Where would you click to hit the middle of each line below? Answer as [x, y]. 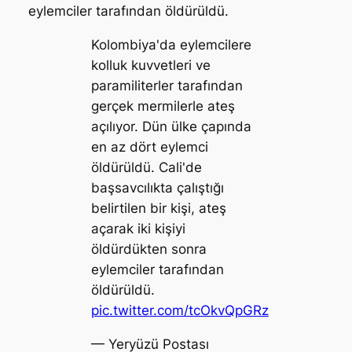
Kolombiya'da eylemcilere [171, 44]
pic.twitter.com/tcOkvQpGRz [180, 310]
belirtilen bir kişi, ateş [158, 208]
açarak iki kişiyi [138, 228]
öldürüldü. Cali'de [146, 167]
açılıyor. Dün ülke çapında [171, 126]
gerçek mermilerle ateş [163, 106]
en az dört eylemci [149, 147]
